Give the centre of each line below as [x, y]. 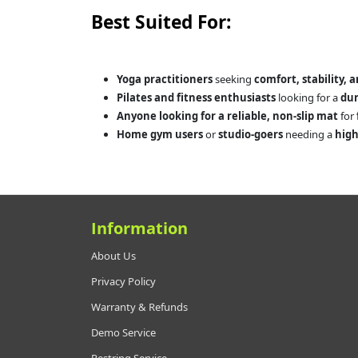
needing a [309, 134]
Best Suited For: [161, 22]
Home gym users [160, 134]
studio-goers [251, 134]
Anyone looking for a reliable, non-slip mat [227, 116]
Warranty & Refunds [139, 307]
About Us [113, 256]
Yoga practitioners [165, 79]
